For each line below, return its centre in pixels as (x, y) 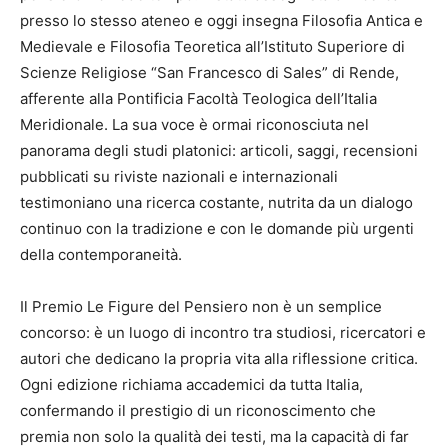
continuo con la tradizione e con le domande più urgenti (217, 229)
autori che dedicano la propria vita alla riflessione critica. (219, 359)
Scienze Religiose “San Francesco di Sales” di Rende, (209, 73)
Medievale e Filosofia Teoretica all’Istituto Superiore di (212, 47)
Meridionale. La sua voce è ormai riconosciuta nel (194, 125)
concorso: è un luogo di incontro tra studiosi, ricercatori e (223, 333)
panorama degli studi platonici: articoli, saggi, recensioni (219, 151)
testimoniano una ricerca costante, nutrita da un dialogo (216, 203)
